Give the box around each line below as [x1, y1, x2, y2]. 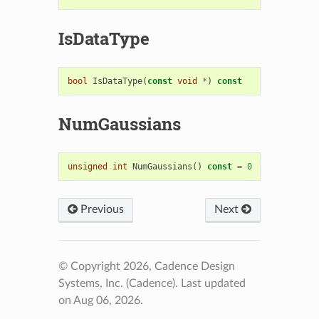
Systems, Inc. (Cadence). [58, 277, 181, 289]
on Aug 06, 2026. [58, 294, 143, 306]
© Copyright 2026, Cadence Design [58, 260, 235, 272]
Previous [77, 203, 124, 215]
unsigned [67, 161, 108, 172]
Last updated [180, 277, 246, 289]
